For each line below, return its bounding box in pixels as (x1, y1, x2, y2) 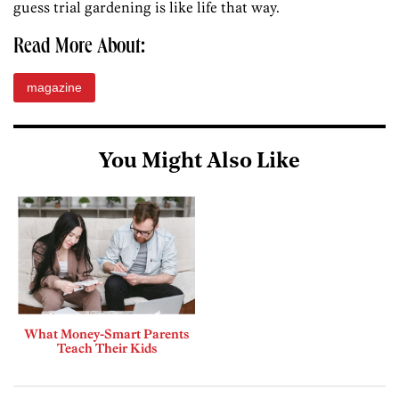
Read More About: (13, 37, 145, 60)
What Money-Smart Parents (24, 325, 189, 342)
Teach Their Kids (56, 339, 157, 356)
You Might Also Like (99, 151, 300, 174)
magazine (27, 80, 82, 95)
